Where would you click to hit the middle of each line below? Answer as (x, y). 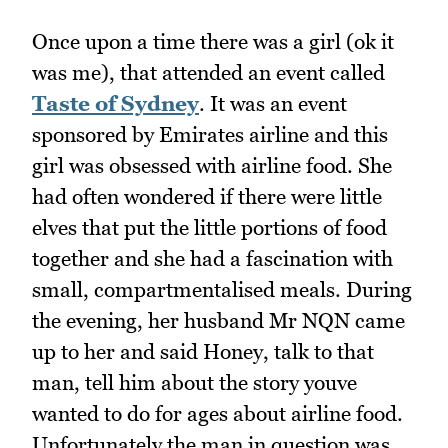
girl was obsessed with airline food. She (212, 166)
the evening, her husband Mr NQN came (218, 321)
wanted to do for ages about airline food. (217, 414)
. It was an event (273, 104)
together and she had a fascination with (212, 259)
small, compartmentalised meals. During (222, 290)
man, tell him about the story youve (194, 383)
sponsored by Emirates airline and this (210, 135)
